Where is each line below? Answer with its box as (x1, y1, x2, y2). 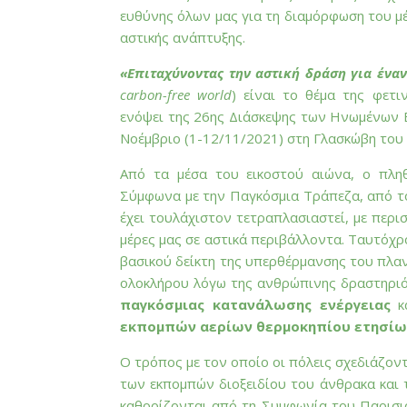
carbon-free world (120, 85, 233, 104)
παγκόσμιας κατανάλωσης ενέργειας (120, 295, 391, 313)
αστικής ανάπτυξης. (120, 28, 245, 46)
